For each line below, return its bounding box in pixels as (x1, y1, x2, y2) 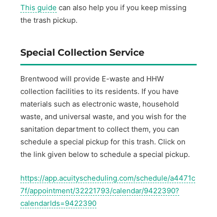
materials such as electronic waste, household (20, 99, 179, 109)
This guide (20, 3, 57, 13)
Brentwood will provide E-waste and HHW (20, 74, 164, 84)
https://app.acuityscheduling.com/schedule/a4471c (20, 173, 196, 183)
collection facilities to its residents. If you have (20, 87, 179, 96)
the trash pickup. (20, 15, 78, 25)
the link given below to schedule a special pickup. (20, 150, 190, 159)
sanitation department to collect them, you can (20, 124, 180, 134)
